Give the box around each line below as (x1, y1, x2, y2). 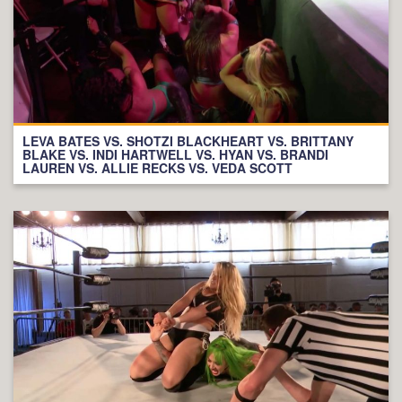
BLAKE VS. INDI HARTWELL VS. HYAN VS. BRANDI (22, 145, 328, 164)
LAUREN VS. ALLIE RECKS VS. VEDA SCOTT (22, 159, 293, 178)
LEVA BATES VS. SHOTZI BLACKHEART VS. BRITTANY (22, 132, 354, 151)
